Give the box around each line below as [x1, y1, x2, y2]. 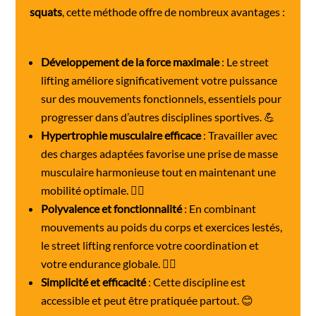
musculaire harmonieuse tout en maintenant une [41, 164, 276, 178]
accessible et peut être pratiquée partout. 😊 [41, 293, 254, 307]
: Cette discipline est [146, 274, 246, 288]
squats [30, 4, 63, 18]
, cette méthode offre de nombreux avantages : [62, 4, 286, 18]
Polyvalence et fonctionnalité [41, 201, 183, 215]
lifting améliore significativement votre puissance [41, 73, 278, 87]
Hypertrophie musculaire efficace [41, 128, 202, 142]
